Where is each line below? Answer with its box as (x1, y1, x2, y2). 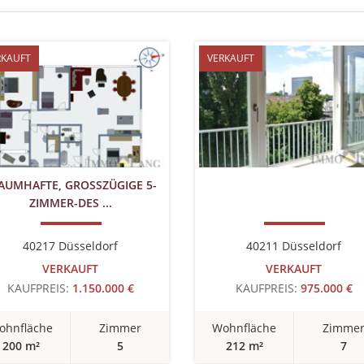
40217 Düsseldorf (23, 238, 118, 253)
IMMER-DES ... (28, 195, 109, 210)
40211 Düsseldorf (246, 238, 341, 253)
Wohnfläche (212, 320, 276, 336)
